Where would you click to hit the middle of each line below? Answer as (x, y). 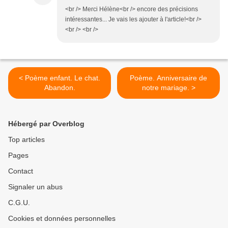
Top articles (26, 140)
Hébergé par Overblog (46, 124)
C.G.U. (19, 203)
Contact (21, 171)
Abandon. (60, 88)
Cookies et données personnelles (62, 219)
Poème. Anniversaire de (168, 78)
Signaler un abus (35, 187)
